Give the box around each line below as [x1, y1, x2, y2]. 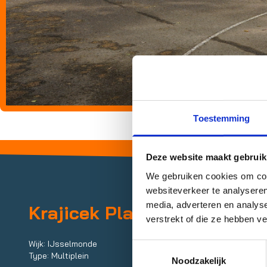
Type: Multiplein [29, 250, 89, 261]
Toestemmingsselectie [132, 241, 220, 252]
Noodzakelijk [172, 255, 226, 266]
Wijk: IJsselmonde [29, 238, 97, 249]
